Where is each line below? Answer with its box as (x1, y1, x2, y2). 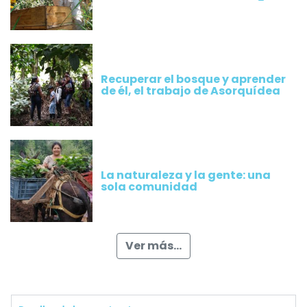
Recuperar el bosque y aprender (101, 71, 286, 88)
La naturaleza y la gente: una (101, 167, 271, 184)
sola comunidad (101, 179, 197, 195)
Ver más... (125, 238, 182, 254)
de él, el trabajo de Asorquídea (101, 83, 280, 99)
